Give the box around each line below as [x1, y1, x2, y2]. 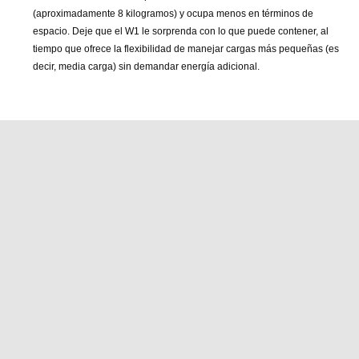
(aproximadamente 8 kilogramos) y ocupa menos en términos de [33, 8, 313, 19]
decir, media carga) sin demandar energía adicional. [33, 61, 260, 72]
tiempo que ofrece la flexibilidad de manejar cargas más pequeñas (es [33, 43, 339, 54]
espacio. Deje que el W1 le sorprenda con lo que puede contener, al [33, 26, 329, 37]
